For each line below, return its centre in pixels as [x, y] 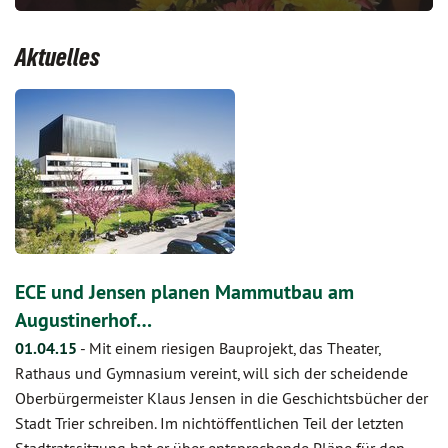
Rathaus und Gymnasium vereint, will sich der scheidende [211, 373]
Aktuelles [57, 57]
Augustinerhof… [83, 320]
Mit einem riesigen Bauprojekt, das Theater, [234, 348]
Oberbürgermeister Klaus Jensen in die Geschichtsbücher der [221, 398]
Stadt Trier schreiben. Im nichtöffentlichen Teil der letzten [209, 423]
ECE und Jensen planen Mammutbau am [184, 292]
